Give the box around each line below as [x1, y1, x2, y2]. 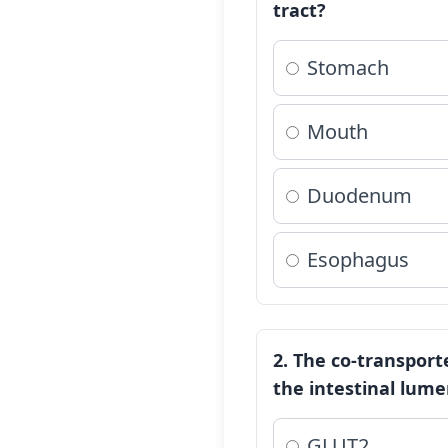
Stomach [307, 54, 389, 81]
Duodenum [307, 182, 412, 209]
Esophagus [307, 246, 409, 273]
